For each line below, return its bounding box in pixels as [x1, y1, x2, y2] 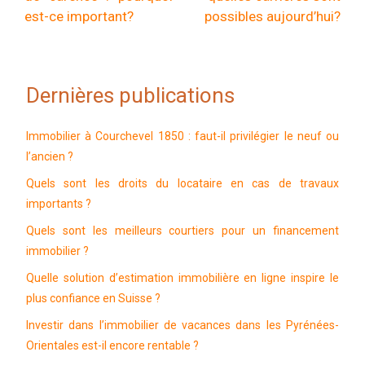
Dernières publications [26, 83, 235, 108]
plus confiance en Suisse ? [26, 292, 161, 305]
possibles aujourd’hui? [204, 8, 341, 24]
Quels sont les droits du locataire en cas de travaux [26, 177, 339, 190]
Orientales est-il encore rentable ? [26, 339, 199, 352]
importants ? [26, 197, 91, 210]
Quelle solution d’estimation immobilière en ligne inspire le [26, 271, 339, 284]
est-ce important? [24, 8, 134, 24]
